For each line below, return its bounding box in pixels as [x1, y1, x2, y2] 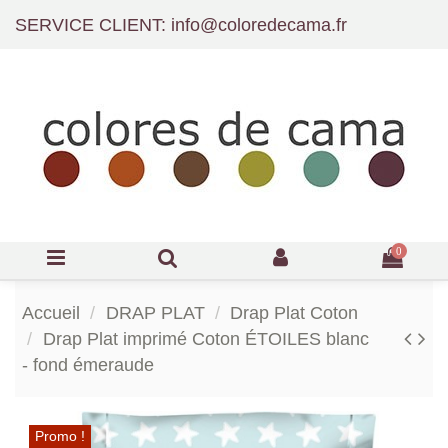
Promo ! [35, 427, 85, 444]
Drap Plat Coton [230, 302, 358, 323]
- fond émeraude [22, 354, 154, 375]
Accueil [22, 302, 80, 323]
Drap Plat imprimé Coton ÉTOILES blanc [42, 328, 369, 349]
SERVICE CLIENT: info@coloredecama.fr [15, 14, 347, 35]
